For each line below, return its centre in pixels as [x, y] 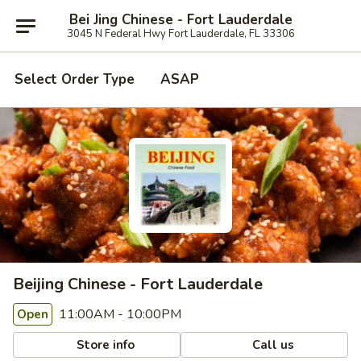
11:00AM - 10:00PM [118, 314]
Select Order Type [75, 79]
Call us [272, 344]
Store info [104, 344]
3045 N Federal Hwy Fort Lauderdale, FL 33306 [180, 33]
